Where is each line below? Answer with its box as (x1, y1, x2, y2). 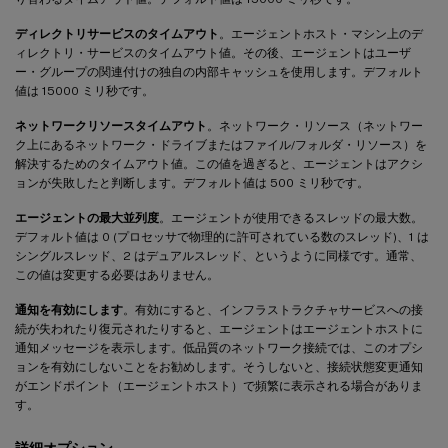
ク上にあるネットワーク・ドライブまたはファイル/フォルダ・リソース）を (15, 137, 427, 152)
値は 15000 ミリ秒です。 (15, 83, 154, 98)
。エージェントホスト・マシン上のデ (219, 26, 423, 41)
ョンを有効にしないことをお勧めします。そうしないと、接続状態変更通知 (15, 359, 423, 374)
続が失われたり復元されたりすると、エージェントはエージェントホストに (15, 321, 423, 336)
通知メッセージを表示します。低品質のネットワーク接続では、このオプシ (15, 340, 423, 355)
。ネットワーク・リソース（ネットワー (207, 118, 423, 133)
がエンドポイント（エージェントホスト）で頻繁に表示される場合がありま (15, 378, 423, 393)
